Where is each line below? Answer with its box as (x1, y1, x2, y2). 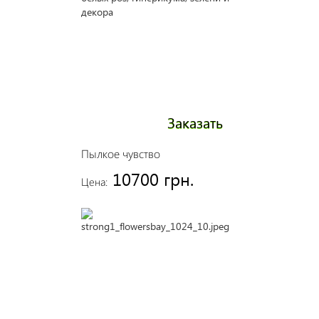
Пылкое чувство (80, 146, 160, 161)
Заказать (167, 112, 223, 132)
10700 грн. (112, 167, 194, 190)
